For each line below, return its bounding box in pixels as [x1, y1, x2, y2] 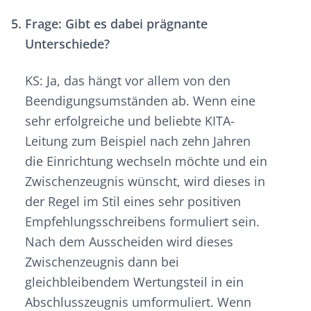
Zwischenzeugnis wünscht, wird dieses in [25, 173, 265, 190]
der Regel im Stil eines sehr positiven [25, 193, 241, 210]
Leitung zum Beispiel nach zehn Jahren [25, 133, 251, 150]
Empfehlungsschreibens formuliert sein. [25, 213, 260, 230]
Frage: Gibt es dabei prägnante [25, 15, 208, 33]
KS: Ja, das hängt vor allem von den [25, 72, 230, 90]
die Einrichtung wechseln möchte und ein [25, 153, 267, 170]
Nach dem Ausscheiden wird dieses [25, 233, 233, 251]
